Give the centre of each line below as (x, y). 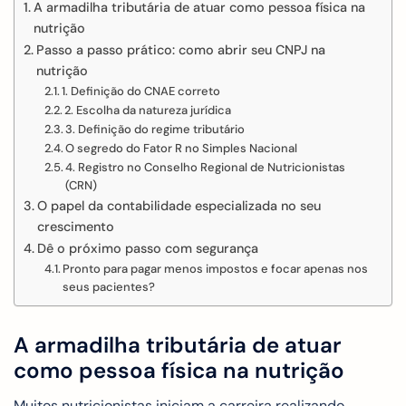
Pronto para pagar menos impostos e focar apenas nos (216, 269)
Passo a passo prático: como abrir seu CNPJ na (180, 50)
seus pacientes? (109, 287)
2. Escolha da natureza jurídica (148, 111)
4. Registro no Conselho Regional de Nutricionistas (206, 168)
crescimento (75, 227)
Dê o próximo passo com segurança (147, 249)
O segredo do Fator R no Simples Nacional (182, 149)
